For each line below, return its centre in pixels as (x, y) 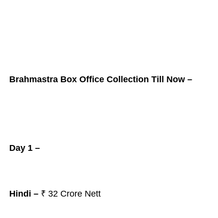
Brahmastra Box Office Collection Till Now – (100, 79)
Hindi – (24, 194)
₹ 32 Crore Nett (69, 194)
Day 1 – (24, 148)
